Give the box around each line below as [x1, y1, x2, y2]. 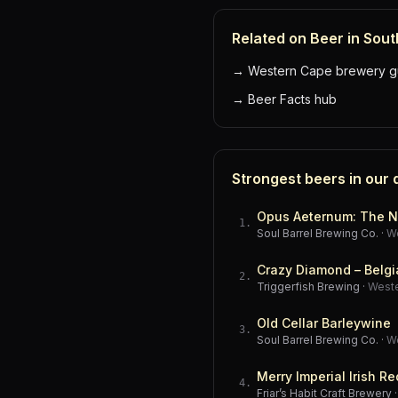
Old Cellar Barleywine [257, 315, 391, 330]
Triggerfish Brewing [257, 280, 360, 293]
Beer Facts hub [248, 92, 337, 107]
